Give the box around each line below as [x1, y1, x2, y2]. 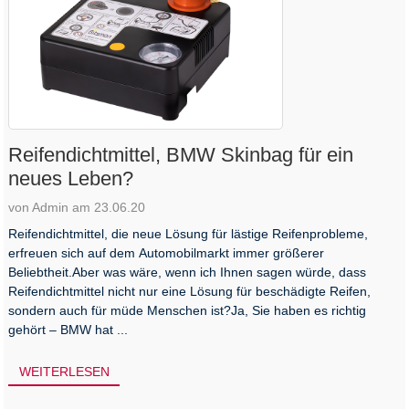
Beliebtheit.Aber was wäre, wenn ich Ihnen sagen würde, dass [8, 264, 367, 279]
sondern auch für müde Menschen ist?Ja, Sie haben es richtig [8, 302, 367, 318]
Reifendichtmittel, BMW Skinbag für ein [8, 142, 354, 166]
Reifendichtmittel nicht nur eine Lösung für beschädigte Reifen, [8, 283, 372, 299]
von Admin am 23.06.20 [8, 199, 146, 215]
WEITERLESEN [18, 363, 110, 379]
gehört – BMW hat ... [8, 321, 129, 337]
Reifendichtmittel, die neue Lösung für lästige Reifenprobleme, [8, 225, 369, 241]
